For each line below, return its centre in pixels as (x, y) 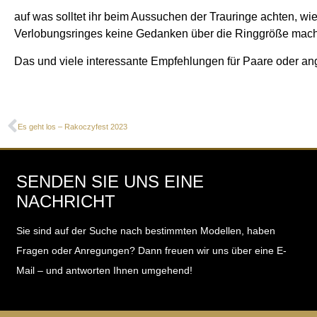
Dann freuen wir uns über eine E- (212, 250)
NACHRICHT (65, 201)
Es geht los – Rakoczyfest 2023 (73, 127)
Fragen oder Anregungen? (77, 250)
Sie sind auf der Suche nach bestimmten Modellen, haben (145, 230)
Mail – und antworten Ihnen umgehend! (104, 270)
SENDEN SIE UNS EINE (110, 181)
